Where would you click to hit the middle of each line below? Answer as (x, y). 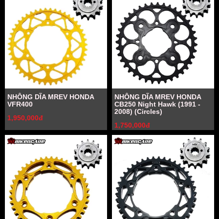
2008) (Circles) (138, 111)
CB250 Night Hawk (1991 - (157, 104)
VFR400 (20, 104)
